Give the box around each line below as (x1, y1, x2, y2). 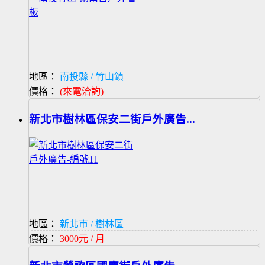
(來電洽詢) (60, 86, 104, 97)
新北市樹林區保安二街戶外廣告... (29, 113, 195, 126)
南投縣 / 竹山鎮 (57, 72, 124, 82)
